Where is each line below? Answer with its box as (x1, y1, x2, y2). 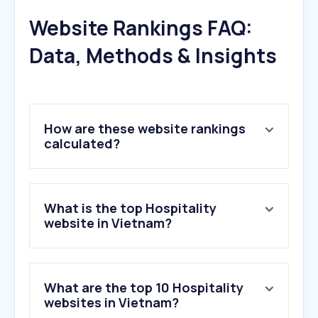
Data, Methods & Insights (29, 42, 277, 70)
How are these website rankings (44, 120, 246, 138)
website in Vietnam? (44, 214, 172, 232)
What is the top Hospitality (44, 199, 216, 217)
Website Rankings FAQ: (29, 14, 253, 42)
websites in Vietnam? (44, 294, 179, 312)
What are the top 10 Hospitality (44, 279, 243, 297)
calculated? (44, 135, 120, 153)
